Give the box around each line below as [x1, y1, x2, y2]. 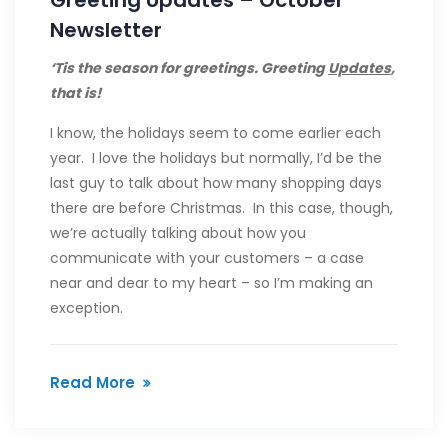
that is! [50, 83, 101, 104]
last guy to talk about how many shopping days [50, 173, 382, 194]
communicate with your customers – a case [50, 248, 364, 269]
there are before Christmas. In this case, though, [50, 198, 393, 219]
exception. [50, 298, 123, 319]
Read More [50, 372, 135, 394]
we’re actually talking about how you [50, 223, 306, 244]
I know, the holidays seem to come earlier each [50, 123, 381, 144]
